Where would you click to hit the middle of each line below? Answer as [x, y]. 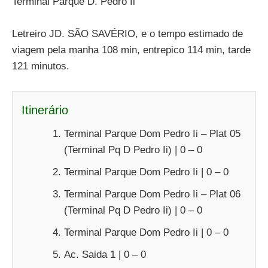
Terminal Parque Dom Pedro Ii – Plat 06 [152, 194]
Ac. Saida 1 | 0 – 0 [105, 254]
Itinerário [45, 110]
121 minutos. [41, 66]
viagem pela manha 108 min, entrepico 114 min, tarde [131, 50]
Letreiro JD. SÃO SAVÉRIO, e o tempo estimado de [127, 34]
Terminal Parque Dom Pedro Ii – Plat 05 [152, 133]
